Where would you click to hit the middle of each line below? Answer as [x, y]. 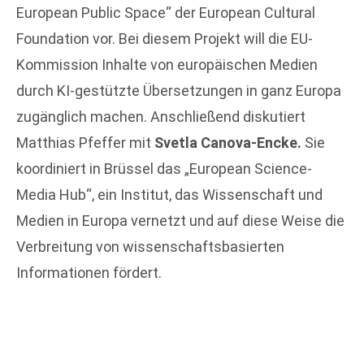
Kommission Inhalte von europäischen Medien [167, 65]
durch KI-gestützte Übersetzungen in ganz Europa [179, 91]
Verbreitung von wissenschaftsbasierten [150, 247]
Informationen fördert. [89, 273]
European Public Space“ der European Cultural [166, 13]
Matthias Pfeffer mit [85, 143]
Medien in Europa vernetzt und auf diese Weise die [180, 221]
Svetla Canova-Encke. [230, 143]
